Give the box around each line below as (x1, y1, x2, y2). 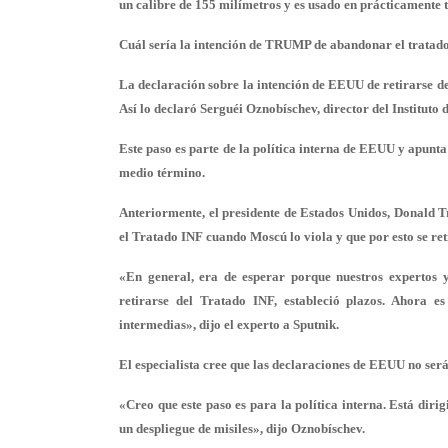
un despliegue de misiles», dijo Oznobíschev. (119, 421, 365, 436)
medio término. (119, 165, 205, 180)
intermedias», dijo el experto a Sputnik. (119, 317, 339, 332)
